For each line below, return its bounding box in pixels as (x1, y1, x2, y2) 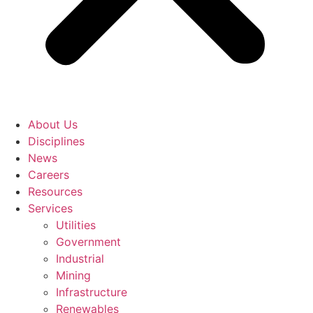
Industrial (56, 251, 104, 265)
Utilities (56, 217, 96, 232)
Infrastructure (56, 284, 127, 299)
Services (28, 201, 73, 215)
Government (56, 234, 121, 249)
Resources (28, 184, 82, 198)
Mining (56, 268, 91, 282)
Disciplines (28, 133, 85, 148)
